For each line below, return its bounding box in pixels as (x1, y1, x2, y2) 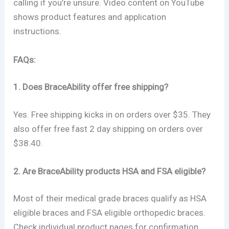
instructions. (13, 26, 62, 37)
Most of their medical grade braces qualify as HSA (13, 193, 207, 204)
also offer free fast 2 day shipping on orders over (13, 123, 203, 134)
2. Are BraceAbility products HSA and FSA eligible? (13, 166, 206, 176)
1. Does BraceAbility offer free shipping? (13, 82, 169, 93)
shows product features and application (13, 12, 167, 22)
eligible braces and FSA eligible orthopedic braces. (13, 208, 206, 218)
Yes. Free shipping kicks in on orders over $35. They (13, 109, 211, 120)
